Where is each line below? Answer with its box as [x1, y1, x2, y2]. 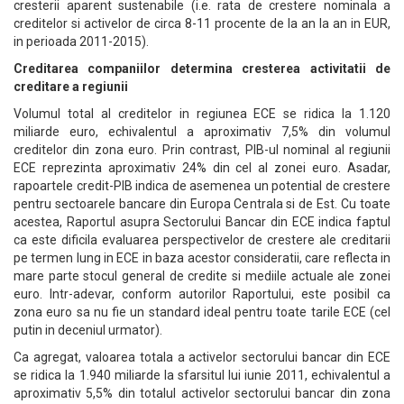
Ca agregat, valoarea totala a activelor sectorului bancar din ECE [14, 350, 390, 364]
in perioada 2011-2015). [14, 34, 149, 49]
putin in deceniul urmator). [14, 323, 165, 337]
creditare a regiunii [14, 79, 128, 94]
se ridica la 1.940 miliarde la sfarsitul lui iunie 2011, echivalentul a [14, 368, 390, 382]
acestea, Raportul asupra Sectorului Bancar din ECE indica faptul [14, 215, 390, 229]
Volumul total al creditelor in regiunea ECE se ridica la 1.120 [14, 106, 390, 121]
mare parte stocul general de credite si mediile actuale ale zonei [14, 269, 390, 283]
